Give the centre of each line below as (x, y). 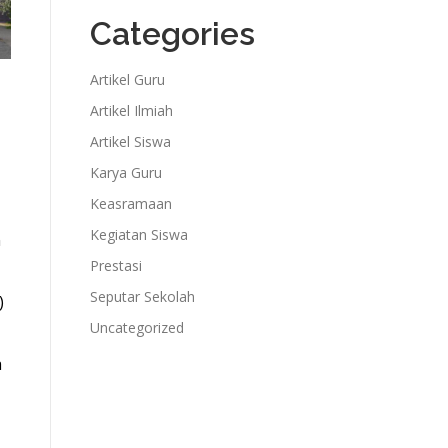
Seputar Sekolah (142, 296)
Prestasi (116, 265)
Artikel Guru (127, 79)
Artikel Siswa (130, 141)
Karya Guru (126, 172)
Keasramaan (131, 203)
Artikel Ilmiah (131, 110)
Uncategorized (137, 327)
